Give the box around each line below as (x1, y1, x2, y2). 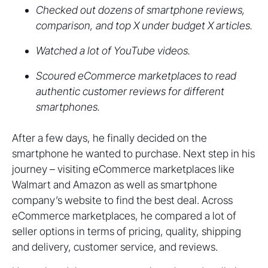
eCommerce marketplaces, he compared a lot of (12, 209, 236, 223)
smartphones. (36, 100, 100, 114)
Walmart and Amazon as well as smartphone (12, 178, 217, 191)
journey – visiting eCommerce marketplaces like (12, 163, 234, 176)
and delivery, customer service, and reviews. (12, 240, 218, 254)
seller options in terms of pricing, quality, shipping (12, 225, 241, 238)
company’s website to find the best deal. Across (12, 194, 233, 207)
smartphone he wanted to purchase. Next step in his (12, 147, 255, 160)
